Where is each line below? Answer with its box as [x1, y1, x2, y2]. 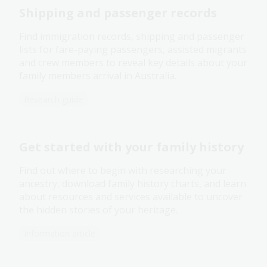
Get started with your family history [19, 138, 244, 155]
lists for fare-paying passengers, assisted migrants [19, 42, 247, 56]
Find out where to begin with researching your [19, 163, 226, 177]
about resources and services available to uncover [19, 190, 243, 203]
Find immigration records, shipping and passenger [19, 29, 244, 43]
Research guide [24, 93, 83, 105]
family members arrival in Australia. [19, 69, 176, 82]
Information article [24, 227, 95, 239]
